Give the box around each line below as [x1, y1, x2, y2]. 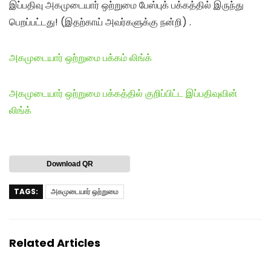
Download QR [46, 159, 93, 168]
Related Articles [9, 235, 100, 250]
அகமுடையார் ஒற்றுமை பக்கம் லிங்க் [9, 50, 152, 65]
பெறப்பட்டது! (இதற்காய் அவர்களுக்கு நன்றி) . [9, 15, 191, 29]
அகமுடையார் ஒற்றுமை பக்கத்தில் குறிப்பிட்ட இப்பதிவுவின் [9, 86, 238, 100]
